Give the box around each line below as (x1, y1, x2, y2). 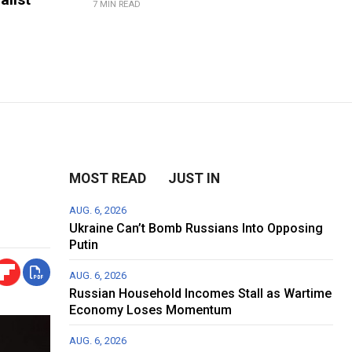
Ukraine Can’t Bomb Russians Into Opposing (69, 221, 324, 236)
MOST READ (69, 170, 147, 187)
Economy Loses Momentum (69, 302, 233, 318)
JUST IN (168, 170, 221, 187)
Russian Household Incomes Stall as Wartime (69, 286, 332, 302)
